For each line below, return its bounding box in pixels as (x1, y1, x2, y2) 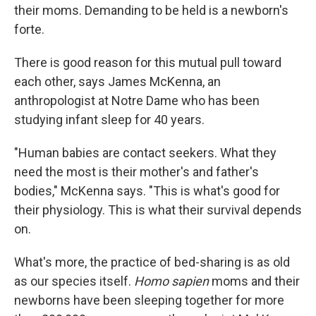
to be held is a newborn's (151, 2, 288, 18)
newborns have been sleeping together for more (14, 292, 284, 308)
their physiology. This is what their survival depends (14, 202, 302, 217)
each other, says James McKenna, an (14, 73, 221, 89)
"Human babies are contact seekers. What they (14, 145, 276, 160)
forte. (14, 21, 44, 37)
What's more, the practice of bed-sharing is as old (14, 254, 290, 269)
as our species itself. (14, 273, 134, 288)
